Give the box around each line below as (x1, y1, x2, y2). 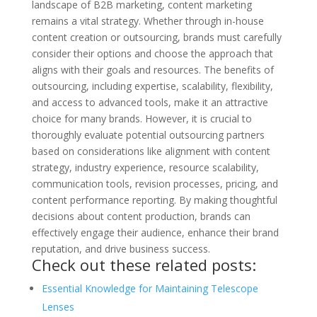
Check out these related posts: (31, 254, 256, 276)
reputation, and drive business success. (31, 242, 210, 256)
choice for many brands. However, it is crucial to (31, 112, 252, 126)
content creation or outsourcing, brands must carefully (31, 30, 282, 45)
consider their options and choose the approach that (31, 47, 273, 61)
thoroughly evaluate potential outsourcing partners (31, 128, 265, 142)
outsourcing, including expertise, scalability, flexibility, (31, 79, 273, 93)
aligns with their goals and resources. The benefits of (31, 63, 274, 77)
